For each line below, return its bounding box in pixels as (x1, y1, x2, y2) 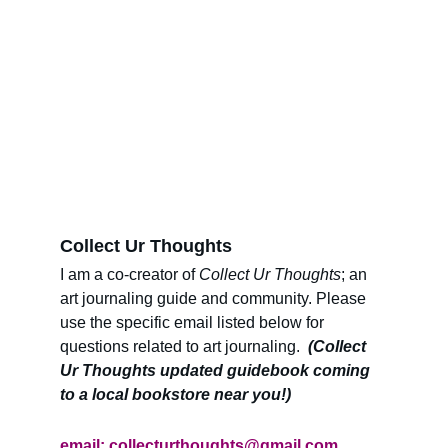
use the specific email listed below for (60, 314, 328, 331)
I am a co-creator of (60, 266, 199, 283)
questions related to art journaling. (60, 338, 304, 355)
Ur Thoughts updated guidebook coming (60, 362, 374, 379)
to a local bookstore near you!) (60, 386, 291, 403)
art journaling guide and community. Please (60, 290, 370, 307)
